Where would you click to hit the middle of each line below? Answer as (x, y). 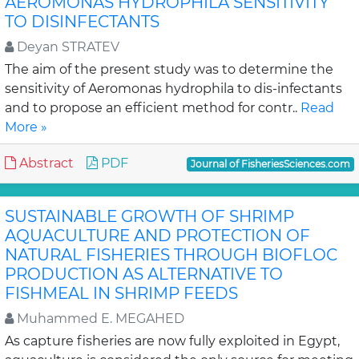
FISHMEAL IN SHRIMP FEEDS (121, 293)
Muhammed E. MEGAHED (99, 319)
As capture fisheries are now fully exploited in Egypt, (172, 341)
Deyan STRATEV (67, 47)
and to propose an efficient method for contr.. (153, 108)
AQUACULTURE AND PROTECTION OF (157, 236)
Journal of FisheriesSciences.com (271, 164)
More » (26, 127)
